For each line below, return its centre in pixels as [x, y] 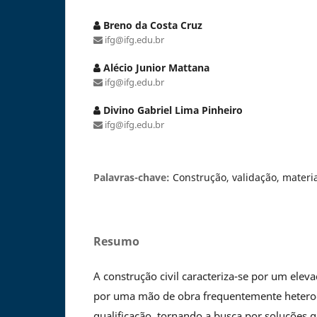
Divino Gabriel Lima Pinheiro [172, 110]
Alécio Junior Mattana [155, 67]
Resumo [116, 241]
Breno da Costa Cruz [151, 25]
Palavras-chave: [133, 177]
